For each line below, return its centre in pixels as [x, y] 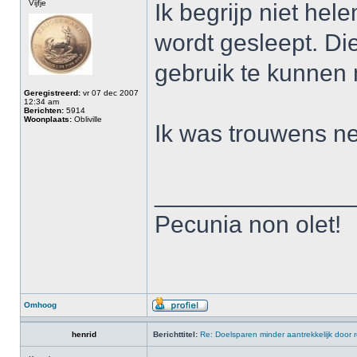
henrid [84, 334]
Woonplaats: [48, 119]
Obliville [87, 119]
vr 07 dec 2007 [110, 93]
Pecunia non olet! [248, 224]
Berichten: [44, 110]
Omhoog [40, 305]
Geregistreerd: [52, 93]
